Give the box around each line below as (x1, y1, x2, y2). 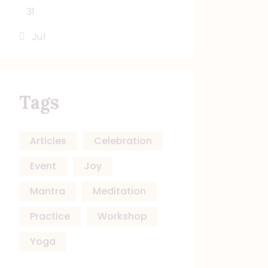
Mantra (29, 184, 65, 198)
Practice (29, 209, 70, 223)
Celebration (93, 133, 152, 148)
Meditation (92, 184, 146, 198)
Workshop (97, 209, 147, 223)
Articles (29, 133, 66, 148)
